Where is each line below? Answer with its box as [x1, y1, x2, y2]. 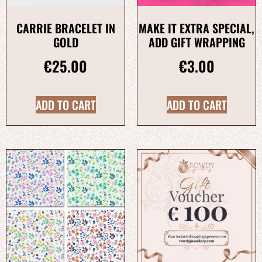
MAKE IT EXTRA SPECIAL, [139, 19, 254, 37]
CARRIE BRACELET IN [16, 19, 115, 37]
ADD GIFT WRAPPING [148, 33, 245, 51]
